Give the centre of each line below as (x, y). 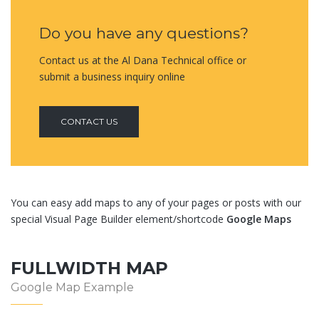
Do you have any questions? (144, 33)
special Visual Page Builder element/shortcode (119, 219)
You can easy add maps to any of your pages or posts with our (156, 202)
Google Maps (259, 219)
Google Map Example (72, 287)
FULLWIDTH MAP (89, 268)
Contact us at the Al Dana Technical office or (143, 60)
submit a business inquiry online (112, 76)
